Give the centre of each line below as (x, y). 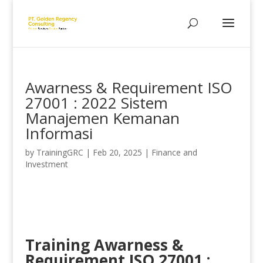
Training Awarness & (104, 245)
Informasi (59, 133)
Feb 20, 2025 (117, 152)
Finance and (174, 152)
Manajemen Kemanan (102, 118)
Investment (46, 164)
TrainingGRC (60, 152)
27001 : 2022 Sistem (96, 103)
